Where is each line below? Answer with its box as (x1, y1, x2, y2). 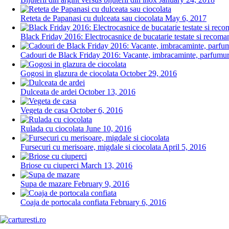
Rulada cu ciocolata (20, 124, 84, 133)
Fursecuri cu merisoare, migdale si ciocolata (20, 143, 161, 152)
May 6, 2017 (165, 14, 207, 23)
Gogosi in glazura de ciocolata (20, 69, 118, 78)
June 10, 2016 (86, 124, 131, 133)
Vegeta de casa (20, 106, 68, 115)
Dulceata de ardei (20, 87, 77, 97)
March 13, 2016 (81, 161, 132, 170)
